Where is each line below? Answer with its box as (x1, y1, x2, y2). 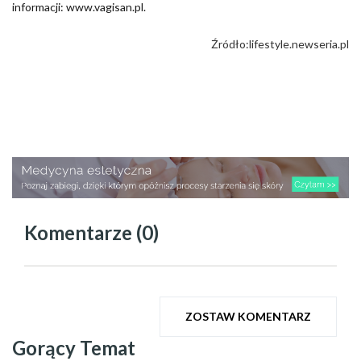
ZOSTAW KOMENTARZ (185, 309, 311, 324)
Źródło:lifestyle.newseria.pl (211, 36, 349, 51)
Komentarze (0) (24, 221, 159, 245)
